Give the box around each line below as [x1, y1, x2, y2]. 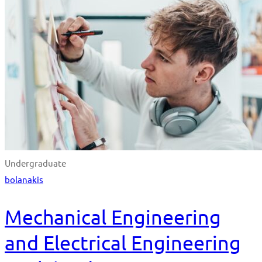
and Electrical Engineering [5, 231, 241, 255]
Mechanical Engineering [5, 205, 221, 229]
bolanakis [5, 174, 43, 185]
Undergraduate [5, 157, 66, 169]
